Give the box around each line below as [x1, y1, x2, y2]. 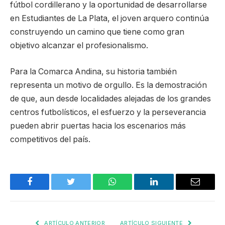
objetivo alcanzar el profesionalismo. [10, 41, 148, 51]
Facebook [29, 184, 64, 194]
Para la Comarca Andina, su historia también [10, 66, 177, 76]
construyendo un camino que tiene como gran [10, 27, 184, 37]
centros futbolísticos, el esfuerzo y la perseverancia [10, 107, 206, 117]
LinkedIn [153, 184, 186, 194]
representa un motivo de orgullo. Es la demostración [10, 80, 207, 90]
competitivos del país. [10, 134, 90, 144]
